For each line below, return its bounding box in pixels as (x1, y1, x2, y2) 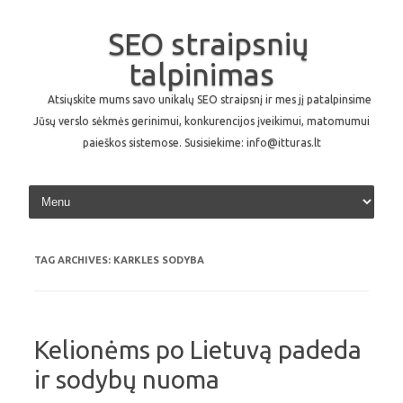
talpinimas (129, 57, 274, 91)
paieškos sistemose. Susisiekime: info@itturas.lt (82, 137, 321, 148)
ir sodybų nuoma (34, 365, 219, 393)
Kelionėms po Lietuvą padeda (34, 336, 362, 363)
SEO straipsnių (107, 26, 309, 60)
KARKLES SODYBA (113, 255, 204, 265)
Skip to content (201, 181, 286, 195)
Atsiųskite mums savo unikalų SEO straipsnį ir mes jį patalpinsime (48, 94, 372, 105)
